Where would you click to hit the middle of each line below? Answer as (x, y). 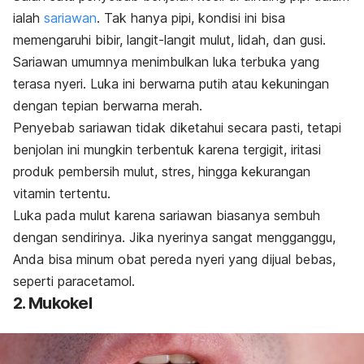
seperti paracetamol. (74, 282)
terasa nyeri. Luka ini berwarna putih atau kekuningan (171, 84)
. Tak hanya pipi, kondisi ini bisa (191, 18)
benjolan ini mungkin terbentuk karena (128, 150)
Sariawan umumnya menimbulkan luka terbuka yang (166, 62)
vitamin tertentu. (62, 194)
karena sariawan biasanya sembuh (215, 216)
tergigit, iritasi (282, 150)
